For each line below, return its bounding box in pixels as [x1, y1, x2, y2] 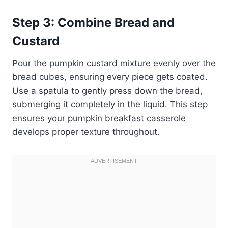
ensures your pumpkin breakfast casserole [12, 112, 186, 123]
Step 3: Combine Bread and [12, 15, 175, 30]
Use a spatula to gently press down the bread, [12, 85, 203, 96]
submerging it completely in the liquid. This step [12, 99, 208, 109]
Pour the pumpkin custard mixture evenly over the [12, 58, 216, 68]
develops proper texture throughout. [12, 126, 160, 137]
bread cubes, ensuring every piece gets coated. [12, 71, 208, 82]
